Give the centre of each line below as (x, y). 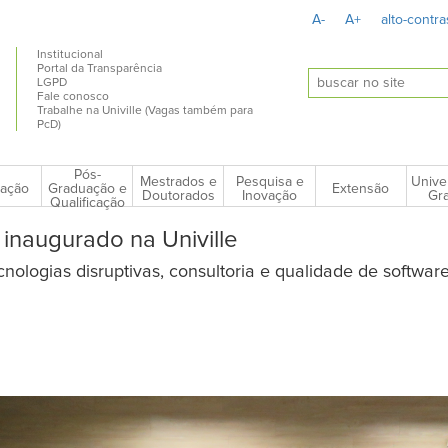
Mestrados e (178, 181)
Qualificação (87, 203)
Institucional (70, 55)
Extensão (361, 188)
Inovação (270, 195)
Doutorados (178, 195)
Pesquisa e (269, 181)
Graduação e (87, 189)
